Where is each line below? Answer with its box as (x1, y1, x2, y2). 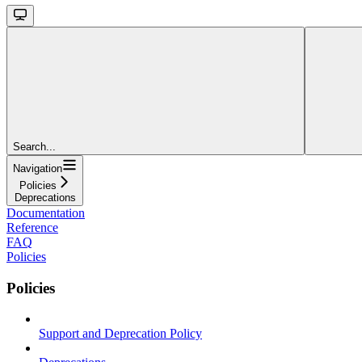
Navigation (13, 162, 62, 175)
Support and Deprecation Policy (39, 326, 202, 341)
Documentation (6, 205, 85, 220)
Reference (6, 220, 58, 234)
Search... (13, 140, 56, 153)
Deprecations (14, 191, 76, 204)
